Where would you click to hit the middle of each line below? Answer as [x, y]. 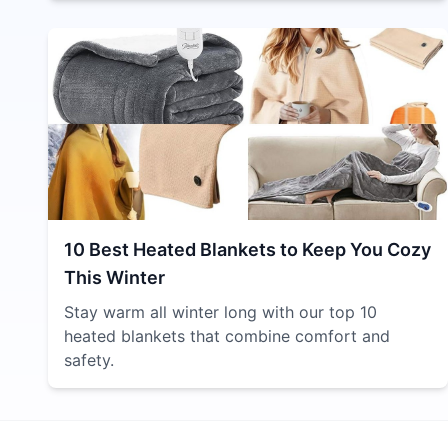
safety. [89, 360]
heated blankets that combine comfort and [227, 336]
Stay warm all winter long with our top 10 [220, 312]
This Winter [114, 277]
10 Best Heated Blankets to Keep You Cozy [247, 249]
